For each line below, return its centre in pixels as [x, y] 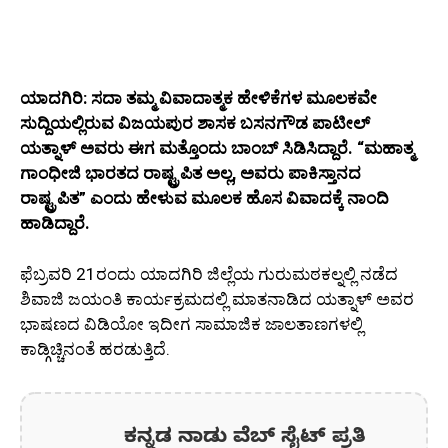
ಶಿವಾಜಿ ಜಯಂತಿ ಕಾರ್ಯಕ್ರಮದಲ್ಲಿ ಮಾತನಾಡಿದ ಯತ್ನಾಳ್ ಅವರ [217, 298]
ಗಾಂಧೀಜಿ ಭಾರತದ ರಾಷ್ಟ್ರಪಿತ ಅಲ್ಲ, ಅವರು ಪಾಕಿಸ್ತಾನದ [190, 173]
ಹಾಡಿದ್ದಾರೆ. [55, 223]
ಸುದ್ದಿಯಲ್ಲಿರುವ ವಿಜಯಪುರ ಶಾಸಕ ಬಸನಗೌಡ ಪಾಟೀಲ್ [195, 123]
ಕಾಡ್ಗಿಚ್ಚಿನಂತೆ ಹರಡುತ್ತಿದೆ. [95, 348]
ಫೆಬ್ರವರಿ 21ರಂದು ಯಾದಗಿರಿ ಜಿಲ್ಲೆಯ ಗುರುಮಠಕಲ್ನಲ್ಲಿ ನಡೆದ [209, 273]
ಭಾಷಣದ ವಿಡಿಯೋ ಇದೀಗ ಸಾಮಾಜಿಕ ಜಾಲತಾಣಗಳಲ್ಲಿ [191, 323]
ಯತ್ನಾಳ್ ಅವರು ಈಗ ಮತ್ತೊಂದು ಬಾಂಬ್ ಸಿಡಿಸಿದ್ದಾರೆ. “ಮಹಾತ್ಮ [217, 148]
